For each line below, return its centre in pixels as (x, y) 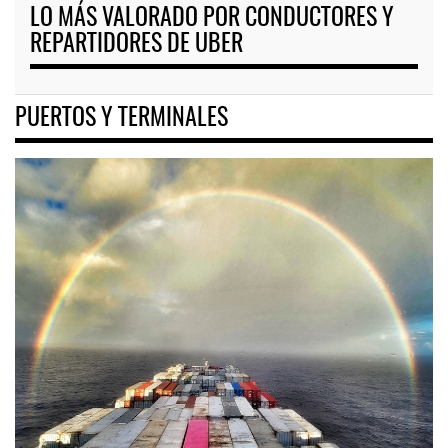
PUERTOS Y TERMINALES (121, 118)
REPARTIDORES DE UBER (136, 45)
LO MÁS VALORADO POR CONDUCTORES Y (212, 19)
